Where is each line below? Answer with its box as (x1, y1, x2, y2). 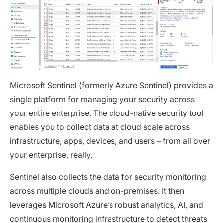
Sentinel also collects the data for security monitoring (10, 172, 206, 182)
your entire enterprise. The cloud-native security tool (10, 108, 204, 118)
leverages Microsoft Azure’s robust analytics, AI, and (10, 200, 203, 210)
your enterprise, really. (10, 150, 92, 160)
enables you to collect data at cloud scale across (10, 122, 190, 132)
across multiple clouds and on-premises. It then (10, 186, 184, 196)
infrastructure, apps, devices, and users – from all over (10, 136, 210, 146)
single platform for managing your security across (10, 94, 195, 105)
